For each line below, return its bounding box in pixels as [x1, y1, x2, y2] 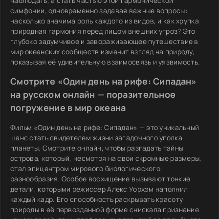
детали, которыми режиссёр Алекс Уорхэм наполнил [10, 184, 188, 194]
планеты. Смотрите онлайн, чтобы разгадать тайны [10, 143, 184, 153]
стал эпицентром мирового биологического [10, 164, 160, 173]
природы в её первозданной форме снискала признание [10, 205, 199, 214]
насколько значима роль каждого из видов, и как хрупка [10, 16, 199, 25]
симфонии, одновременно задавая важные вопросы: [10, 6, 187, 15]
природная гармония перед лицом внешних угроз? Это [10, 26, 196, 36]
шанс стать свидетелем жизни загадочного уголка [10, 133, 182, 142]
